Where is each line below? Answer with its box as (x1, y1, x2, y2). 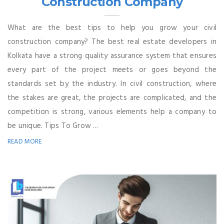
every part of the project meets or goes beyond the (7, 64, 216, 76)
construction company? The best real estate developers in (7, 36, 216, 48)
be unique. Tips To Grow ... (7, 120, 98, 132)
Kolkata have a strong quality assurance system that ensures (7, 50, 216, 62)
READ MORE (7, 136, 42, 147)
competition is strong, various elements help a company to (7, 106, 216, 118)
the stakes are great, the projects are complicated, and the (7, 92, 216, 104)
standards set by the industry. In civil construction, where (7, 78, 216, 90)
